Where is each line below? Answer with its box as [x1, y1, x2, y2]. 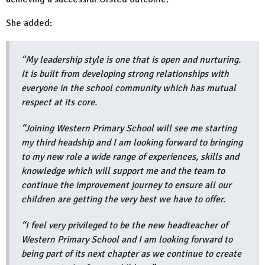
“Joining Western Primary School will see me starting [21, 122, 237, 135]
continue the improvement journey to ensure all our [21, 179, 231, 192]
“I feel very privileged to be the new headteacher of [21, 219, 228, 232]
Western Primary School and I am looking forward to [21, 234, 232, 246]
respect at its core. [21, 96, 99, 109]
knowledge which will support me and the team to [21, 165, 225, 177]
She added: [6, 17, 52, 30]
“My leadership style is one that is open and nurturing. [21, 54, 241, 66]
